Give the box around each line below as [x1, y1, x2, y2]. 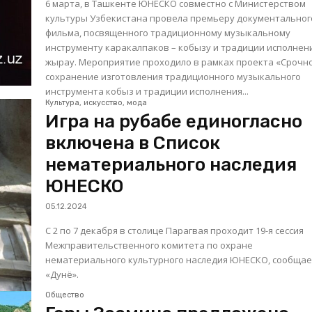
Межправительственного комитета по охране [45, 239, 253, 252]
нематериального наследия [45, 154, 297, 176]
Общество [45, 290, 85, 299]
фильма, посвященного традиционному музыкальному [45, 26, 291, 40]
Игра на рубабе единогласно [45, 111, 303, 133]
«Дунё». [45, 268, 79, 281]
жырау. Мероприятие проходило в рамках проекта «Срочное [45, 56, 79, 69]
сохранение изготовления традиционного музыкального [45, 70, 302, 84]
